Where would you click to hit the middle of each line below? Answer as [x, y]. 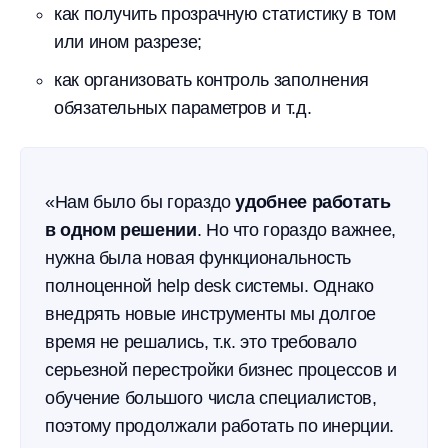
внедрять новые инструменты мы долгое [211, 314]
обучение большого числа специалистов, [211, 398]
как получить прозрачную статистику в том [225, 14]
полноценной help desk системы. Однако [209, 286]
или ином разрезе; [128, 42]
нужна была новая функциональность [198, 258]
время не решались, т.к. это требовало [201, 342]
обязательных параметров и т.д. [183, 108]
